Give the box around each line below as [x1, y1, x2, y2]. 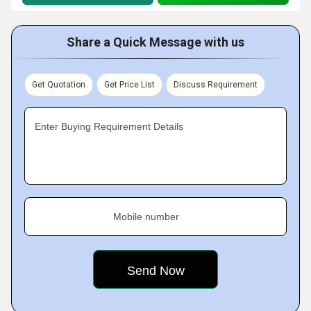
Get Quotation [32, 80, 85, 90]
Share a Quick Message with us [67, 35, 244, 49]
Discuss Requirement [174, 80, 258, 90]
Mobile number [113, 211, 179, 222]
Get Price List [104, 80, 155, 90]
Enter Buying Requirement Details [35, 121, 183, 132]
